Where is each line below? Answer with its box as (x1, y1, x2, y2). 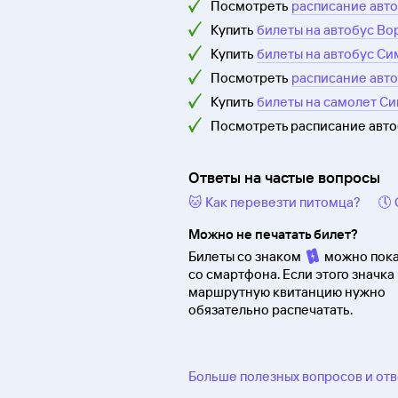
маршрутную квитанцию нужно (188, 283, 386, 301)
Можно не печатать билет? (188, 226, 358, 243)
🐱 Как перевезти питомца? (188, 194, 361, 211)
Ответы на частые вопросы (188, 168, 380, 187)
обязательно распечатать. (188, 301, 353, 319)
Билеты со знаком (188, 248, 304, 266)
